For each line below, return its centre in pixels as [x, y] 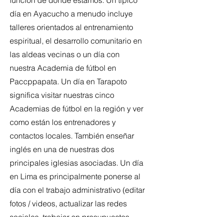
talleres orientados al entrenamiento [71, 27]
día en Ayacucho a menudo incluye [71, 14]
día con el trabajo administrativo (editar [77, 190]
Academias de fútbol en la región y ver [77, 108]
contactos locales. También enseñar [72, 136]
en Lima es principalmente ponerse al [75, 176]
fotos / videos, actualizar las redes [68, 203]
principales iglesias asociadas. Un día [77, 163]
